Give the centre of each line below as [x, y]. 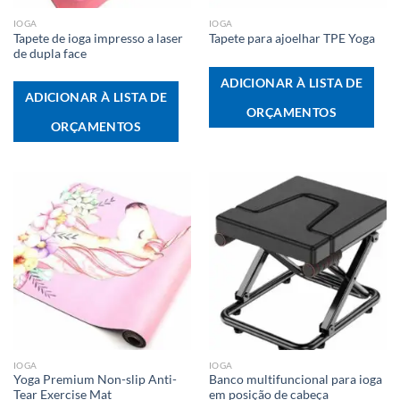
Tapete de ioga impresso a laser [98, 38]
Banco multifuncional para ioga [295, 380]
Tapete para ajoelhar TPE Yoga [292, 39]
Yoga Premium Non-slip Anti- [95, 380]
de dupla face [50, 53]
